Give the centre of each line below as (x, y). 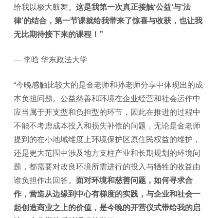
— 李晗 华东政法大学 (51, 59)
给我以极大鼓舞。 (45, 7)
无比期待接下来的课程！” (58, 34)
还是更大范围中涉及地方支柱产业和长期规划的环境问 (107, 153)
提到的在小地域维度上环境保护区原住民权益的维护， (107, 139)
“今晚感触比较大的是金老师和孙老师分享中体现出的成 (108, 85)
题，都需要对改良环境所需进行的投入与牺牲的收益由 (107, 166)
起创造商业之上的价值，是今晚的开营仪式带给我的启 (107, 207)
